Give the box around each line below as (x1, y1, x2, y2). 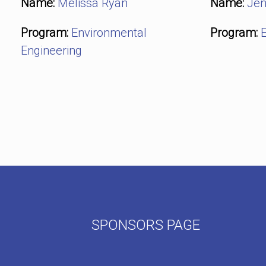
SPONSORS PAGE (91, 216, 200, 233)
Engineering (21, 43, 82, 58)
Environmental (71, 26, 147, 40)
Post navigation (21, 113, 132, 134)
